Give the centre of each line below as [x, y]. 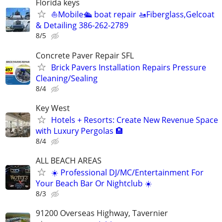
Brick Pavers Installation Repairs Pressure [129, 67]
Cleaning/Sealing [67, 78]
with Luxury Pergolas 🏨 [80, 131]
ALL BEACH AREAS [69, 160]
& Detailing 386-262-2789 [82, 26]
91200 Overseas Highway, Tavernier [102, 213]
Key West [53, 108]
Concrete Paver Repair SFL [85, 55]
